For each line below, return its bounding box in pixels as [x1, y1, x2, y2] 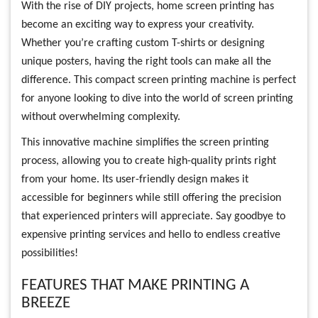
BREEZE [21, 295, 70, 312]
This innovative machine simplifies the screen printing [21, 137, 269, 148]
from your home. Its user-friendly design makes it [21, 174, 248, 185]
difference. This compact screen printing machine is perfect [21, 75, 296, 86]
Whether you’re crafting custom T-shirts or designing [21, 38, 265, 49]
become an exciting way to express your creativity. [21, 19, 254, 31]
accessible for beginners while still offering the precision [21, 192, 281, 204]
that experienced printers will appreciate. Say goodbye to [21, 211, 285, 222]
